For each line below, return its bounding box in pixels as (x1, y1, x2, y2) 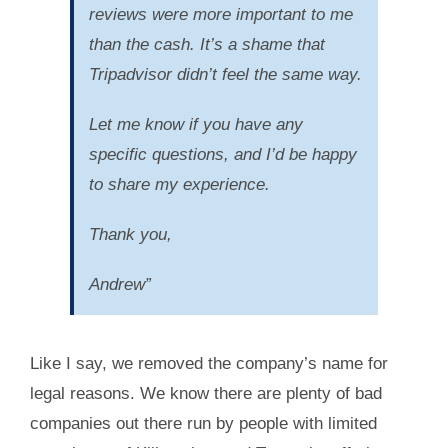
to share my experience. (88, 174, 270, 194)
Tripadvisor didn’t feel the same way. (88, 64, 362, 84)
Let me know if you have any (88, 114, 303, 134)
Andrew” (88, 274, 151, 294)
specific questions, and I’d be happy (88, 144, 357, 164)
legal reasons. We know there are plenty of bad (29, 383, 382, 403)
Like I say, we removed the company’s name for (29, 353, 388, 373)
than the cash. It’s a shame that (88, 34, 325, 54)
